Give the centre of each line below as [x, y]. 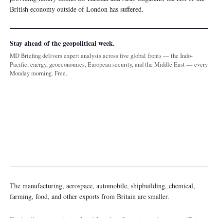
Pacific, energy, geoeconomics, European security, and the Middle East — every [109, 65]
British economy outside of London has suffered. [77, 9]
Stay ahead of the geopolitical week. [62, 43]
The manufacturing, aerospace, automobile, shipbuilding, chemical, [102, 186]
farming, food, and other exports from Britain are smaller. [90, 197]
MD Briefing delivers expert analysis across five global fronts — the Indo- [101, 56]
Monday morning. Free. [38, 73]
